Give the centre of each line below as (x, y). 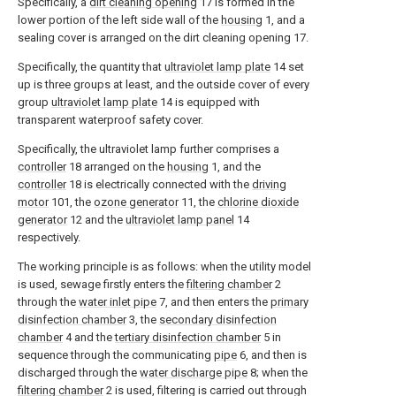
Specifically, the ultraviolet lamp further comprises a (148, 149)
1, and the (235, 167)
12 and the (96, 220)
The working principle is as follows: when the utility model (164, 267)
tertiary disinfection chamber (188, 337)
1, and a (284, 20)
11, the (198, 202)
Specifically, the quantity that (91, 67)
